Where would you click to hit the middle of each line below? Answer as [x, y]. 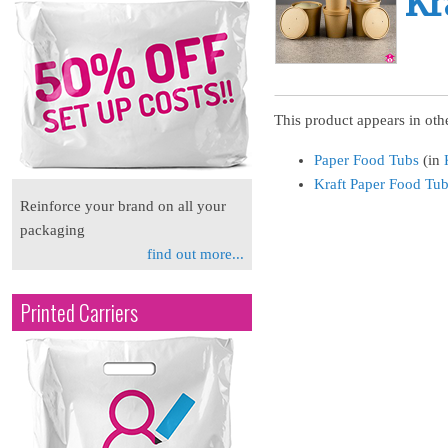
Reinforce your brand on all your [123, 206]
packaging [52, 230]
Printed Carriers [79, 312]
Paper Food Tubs [366, 159]
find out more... [195, 254]
